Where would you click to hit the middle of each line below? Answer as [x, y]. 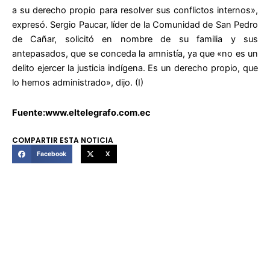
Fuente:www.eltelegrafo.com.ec [81, 113]
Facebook [51, 154]
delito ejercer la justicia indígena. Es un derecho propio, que [135, 68]
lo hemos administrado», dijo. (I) [78, 83]
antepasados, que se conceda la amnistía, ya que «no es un [135, 54]
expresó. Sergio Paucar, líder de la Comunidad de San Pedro [135, 25]
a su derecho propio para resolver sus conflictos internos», [135, 11]
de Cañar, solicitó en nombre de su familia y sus [135, 39]
